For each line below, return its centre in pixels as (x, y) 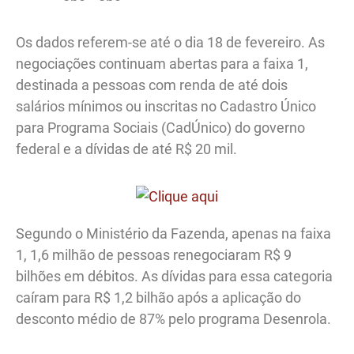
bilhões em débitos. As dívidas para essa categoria (174, 276)
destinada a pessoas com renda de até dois (152, 85)
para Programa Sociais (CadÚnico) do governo (160, 127)
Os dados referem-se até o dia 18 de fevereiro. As (170, 42)
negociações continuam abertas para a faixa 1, (162, 63)
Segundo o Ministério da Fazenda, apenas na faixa (173, 233)
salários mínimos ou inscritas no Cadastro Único (166, 106)
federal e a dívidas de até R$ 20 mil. (126, 149)
